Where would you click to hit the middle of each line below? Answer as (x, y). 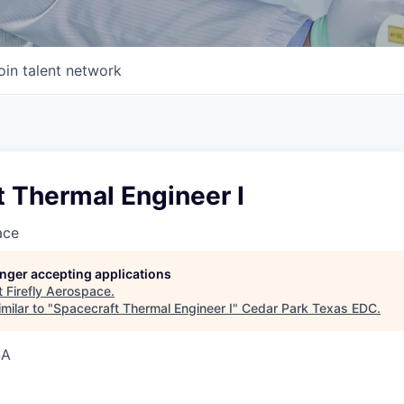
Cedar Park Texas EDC (309, 308)
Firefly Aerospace (59, 291)
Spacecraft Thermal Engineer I (143, 308)
